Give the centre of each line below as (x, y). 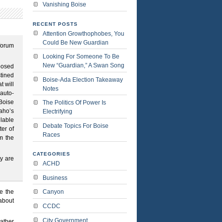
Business (55, 178)
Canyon (53, 192)
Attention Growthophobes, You (83, 33)
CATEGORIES (52, 154)
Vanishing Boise (64, 5)
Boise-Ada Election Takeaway (83, 80)
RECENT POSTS (55, 24)
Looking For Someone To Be (81, 57)
